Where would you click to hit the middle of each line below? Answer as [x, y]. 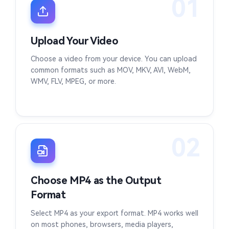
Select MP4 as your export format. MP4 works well [114, 213]
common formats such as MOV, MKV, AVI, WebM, [111, 70]
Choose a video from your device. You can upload [114, 59]
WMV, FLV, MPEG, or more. [73, 82]
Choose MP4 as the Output [96, 181]
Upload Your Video [75, 41]
